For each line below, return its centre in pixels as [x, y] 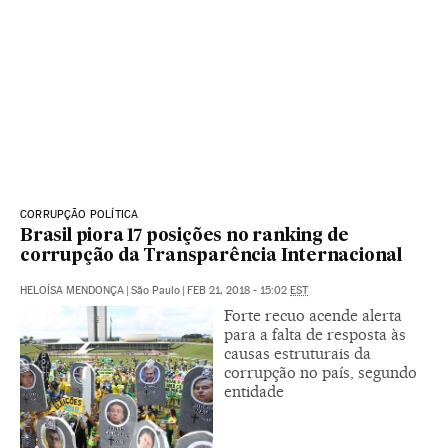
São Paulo [155, 290]
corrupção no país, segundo [320, 372]
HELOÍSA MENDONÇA [72, 290]
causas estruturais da [297, 353]
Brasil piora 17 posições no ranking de [184, 236]
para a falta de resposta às [315, 334]
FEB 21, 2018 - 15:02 [238, 290]
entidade [254, 391]
